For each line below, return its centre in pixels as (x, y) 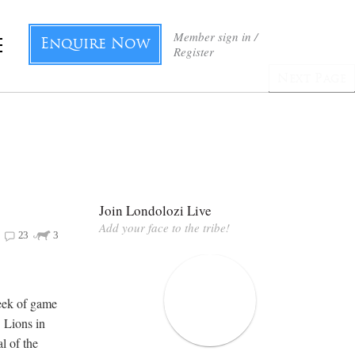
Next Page (312, 79)
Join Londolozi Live (155, 210)
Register (194, 52)
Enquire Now (95, 45)
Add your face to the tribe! (164, 227)
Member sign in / (216, 36)
